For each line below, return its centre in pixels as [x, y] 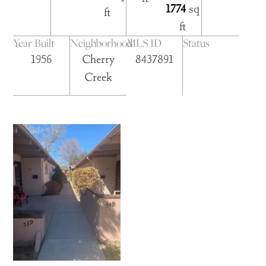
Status [197, 43]
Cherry [98, 59]
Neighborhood [101, 43]
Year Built [34, 43]
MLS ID [144, 43]
